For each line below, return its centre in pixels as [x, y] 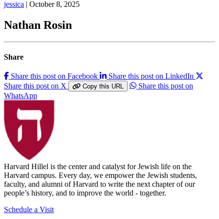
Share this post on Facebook [54, 76]
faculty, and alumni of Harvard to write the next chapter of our [99, 184]
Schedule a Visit [29, 210]
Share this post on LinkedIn [151, 76]
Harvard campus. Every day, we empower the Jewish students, [100, 175]
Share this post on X [35, 86]
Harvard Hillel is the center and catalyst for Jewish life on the [98, 167]
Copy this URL [103, 86]
